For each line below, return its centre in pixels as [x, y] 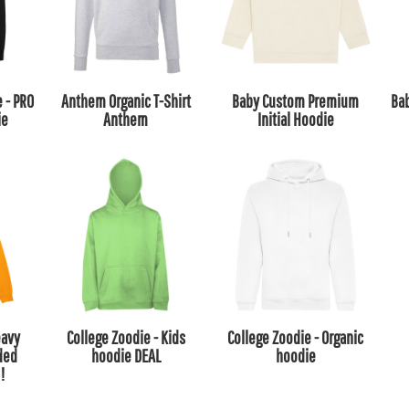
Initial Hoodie [295, 120]
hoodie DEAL [126, 355]
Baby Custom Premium [296, 101]
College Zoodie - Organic [296, 337]
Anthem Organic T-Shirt [126, 101]
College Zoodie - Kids [126, 337]
